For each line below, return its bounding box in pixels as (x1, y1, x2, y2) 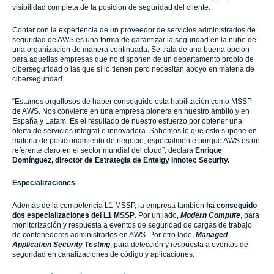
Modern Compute (179, 211, 240, 220)
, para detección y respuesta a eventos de (110, 240, 248, 249)
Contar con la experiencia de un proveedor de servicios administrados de (12, 26, 256, 34)
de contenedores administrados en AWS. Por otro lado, (12, 231, 196, 239)
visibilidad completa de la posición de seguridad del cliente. (12, 3, 210, 12)
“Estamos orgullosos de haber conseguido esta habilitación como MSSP (12, 97, 252, 106)
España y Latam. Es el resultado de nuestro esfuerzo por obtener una (12, 117, 242, 125)
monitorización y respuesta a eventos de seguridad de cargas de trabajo (12, 221, 252, 229)
